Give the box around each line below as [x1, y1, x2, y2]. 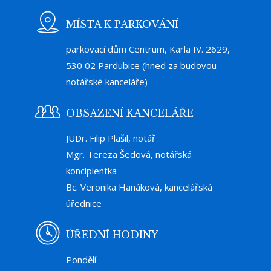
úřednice [66, 197, 102, 209]
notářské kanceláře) [66, 75, 148, 88]
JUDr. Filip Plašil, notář [66, 131, 155, 144]
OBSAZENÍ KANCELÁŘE [66, 106, 194, 119]
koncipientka [66, 164, 117, 177]
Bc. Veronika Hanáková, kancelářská [66, 180, 212, 193]
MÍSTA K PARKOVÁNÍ [66, 18, 178, 30]
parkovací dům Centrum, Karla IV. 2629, [66, 42, 230, 55]
